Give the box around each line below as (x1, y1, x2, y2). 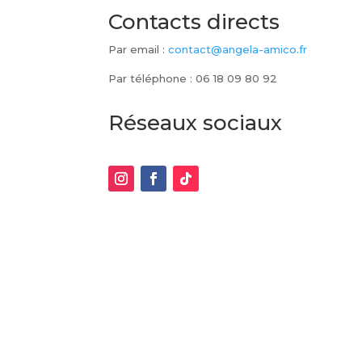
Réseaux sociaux (108, 110, 283, 136)
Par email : (108, 43, 169, 57)
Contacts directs (108, 9, 280, 36)
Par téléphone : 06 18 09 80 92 (108, 72, 278, 86)
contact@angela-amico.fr (168, 43, 308, 57)
